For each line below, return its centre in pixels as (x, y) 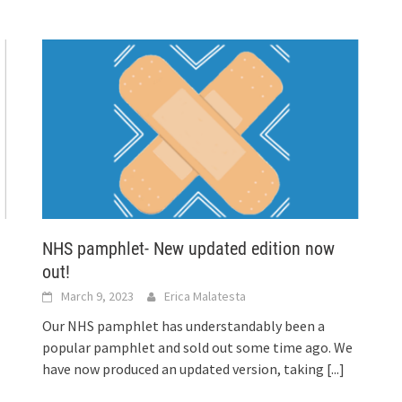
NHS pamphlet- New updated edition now (189, 248)
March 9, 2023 (98, 296)
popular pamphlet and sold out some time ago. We (198, 347)
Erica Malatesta (205, 296)
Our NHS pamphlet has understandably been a (184, 325)
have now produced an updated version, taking (185, 368)
